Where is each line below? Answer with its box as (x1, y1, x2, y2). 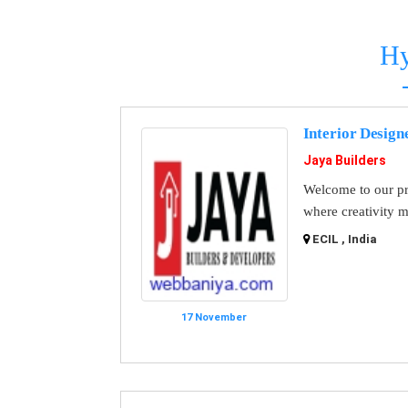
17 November (181, 311, 248, 323)
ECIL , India (311, 232, 377, 246)
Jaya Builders (302, 153, 386, 168)
